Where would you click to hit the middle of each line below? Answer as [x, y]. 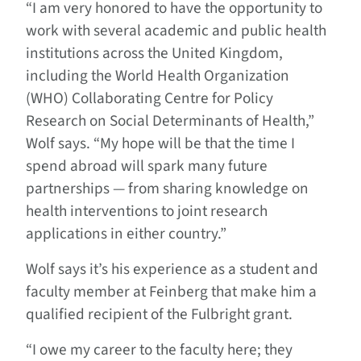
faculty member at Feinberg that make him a [171, 292]
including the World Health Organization [158, 76]
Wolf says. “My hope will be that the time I [160, 144]
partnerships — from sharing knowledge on [167, 189]
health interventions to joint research [147, 212]
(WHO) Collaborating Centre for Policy [149, 99]
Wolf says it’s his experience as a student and [172, 270]
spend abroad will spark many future [147, 166]
